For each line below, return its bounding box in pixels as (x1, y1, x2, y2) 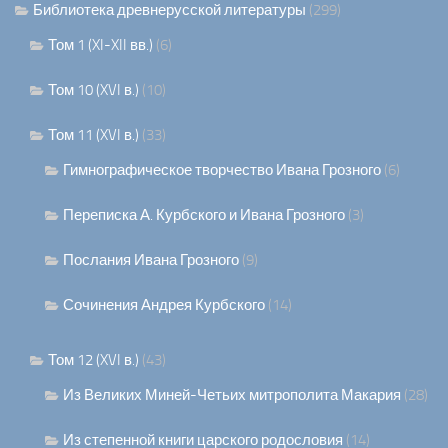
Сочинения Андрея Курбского (63, 296, 265, 315)
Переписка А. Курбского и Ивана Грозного (63, 206, 345, 225)
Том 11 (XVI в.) (48, 126, 139, 145)
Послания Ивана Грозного (63, 251, 239, 270)
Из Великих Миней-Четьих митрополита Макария (63, 386, 401, 405)
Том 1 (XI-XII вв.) (48, 36, 153, 55)
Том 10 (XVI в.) (48, 81, 139, 100)
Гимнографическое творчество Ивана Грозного (63, 161, 381, 180)
